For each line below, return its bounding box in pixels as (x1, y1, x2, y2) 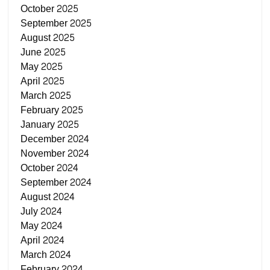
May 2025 (20, 57, 63, 75)
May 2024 (20, 216, 63, 234)
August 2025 (20, 28, 75, 46)
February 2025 (20, 101, 84, 119)
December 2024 (20, 130, 90, 148)
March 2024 (20, 245, 72, 263)
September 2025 (20, 14, 92, 32)
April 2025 (20, 72, 65, 90)
